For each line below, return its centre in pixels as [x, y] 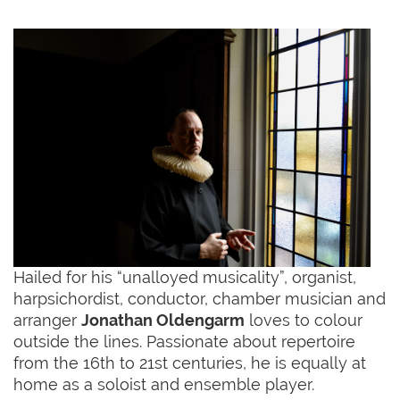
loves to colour [304, 320]
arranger [47, 320]
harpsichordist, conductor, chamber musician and [200, 298]
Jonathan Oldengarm [163, 320]
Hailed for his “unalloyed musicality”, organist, [185, 277]
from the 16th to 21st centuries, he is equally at [190, 362]
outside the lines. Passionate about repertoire [184, 341]
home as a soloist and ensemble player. [166, 384]
